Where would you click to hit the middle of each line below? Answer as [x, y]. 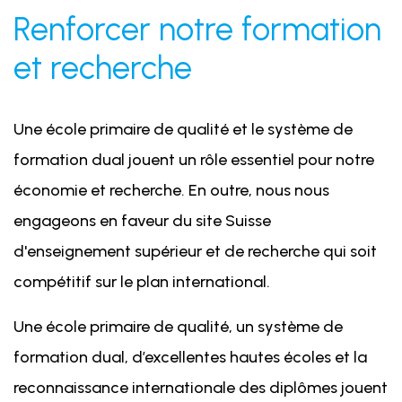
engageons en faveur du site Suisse [142, 220]
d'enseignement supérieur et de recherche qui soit [195, 251]
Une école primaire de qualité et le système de [183, 129]
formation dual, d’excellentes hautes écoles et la [190, 357]
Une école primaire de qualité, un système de [178, 326]
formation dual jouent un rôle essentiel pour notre [194, 159]
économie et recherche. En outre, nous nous [171, 190]
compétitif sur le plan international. [142, 281]
